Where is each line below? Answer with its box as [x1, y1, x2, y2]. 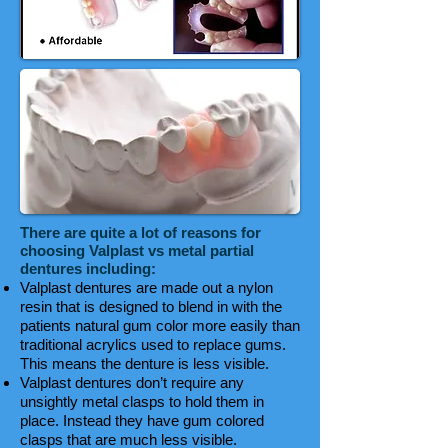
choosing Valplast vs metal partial [20, 242, 254, 259]
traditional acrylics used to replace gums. [20, 336, 286, 353]
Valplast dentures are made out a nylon [20, 279, 273, 296]
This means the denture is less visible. [20, 355, 269, 372]
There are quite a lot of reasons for [20, 224, 261, 241]
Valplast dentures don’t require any [20, 374, 244, 391]
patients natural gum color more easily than [20, 317, 300, 334]
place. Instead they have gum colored [20, 412, 264, 429]
